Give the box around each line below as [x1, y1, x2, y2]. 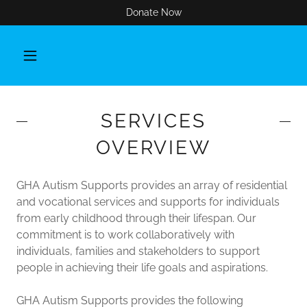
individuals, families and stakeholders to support [16, 245, 260, 258]
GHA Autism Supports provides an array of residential [16, 179, 287, 192]
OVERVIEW [95, 136, 212, 159]
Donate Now [125, 7, 182, 18]
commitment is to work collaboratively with [16, 228, 234, 241]
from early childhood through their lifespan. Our [16, 212, 256, 225]
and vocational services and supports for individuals [16, 195, 280, 208]
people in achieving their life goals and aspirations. [16, 261, 268, 274]
